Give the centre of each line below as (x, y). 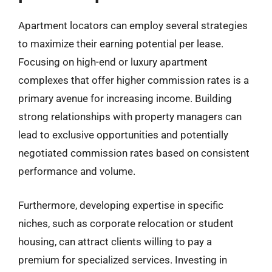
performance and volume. (77, 171)
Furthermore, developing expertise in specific (121, 205)
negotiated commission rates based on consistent (134, 153)
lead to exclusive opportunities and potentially (123, 135)
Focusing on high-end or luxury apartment (113, 62)
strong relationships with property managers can (130, 117)
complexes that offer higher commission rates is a (134, 80)
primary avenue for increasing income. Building (125, 98)
